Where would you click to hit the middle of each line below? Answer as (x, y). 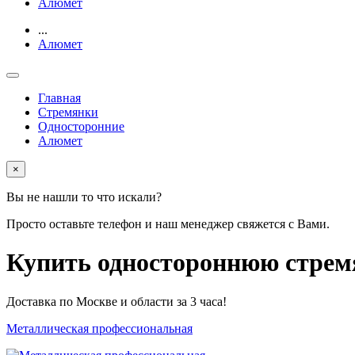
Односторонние (81, 126)
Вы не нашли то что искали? (84, 197)
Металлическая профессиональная (99, 328)
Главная (59, 97)
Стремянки (68, 112)
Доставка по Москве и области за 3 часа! (116, 301)
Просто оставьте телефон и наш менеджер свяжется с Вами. (168, 223)
